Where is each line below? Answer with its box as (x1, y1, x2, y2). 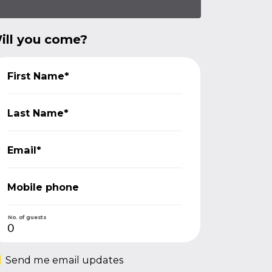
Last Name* (7, 106, 69, 119)
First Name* (7, 69, 70, 82)
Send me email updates (5, 254, 124, 266)
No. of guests (8, 213, 46, 220)
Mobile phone (7, 180, 80, 193)
